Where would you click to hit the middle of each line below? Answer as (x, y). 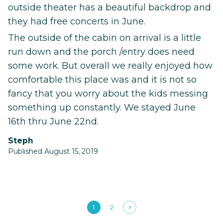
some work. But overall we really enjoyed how (110, 66)
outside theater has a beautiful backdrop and (110, 8)
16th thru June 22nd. (53, 122)
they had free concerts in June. (77, 22)
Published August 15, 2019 (53, 152)
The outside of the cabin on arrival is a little (105, 38)
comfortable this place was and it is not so (102, 80)
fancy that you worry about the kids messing (108, 94)
